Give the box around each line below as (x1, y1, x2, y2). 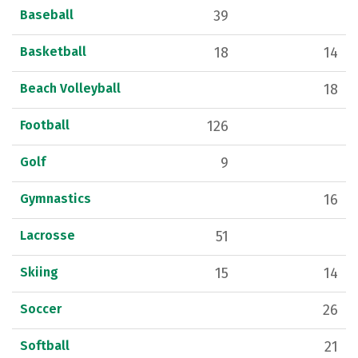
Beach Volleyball (20, 81, 121, 97)
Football (20, 117, 70, 133)
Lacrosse (20, 228, 75, 244)
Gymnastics (20, 191, 91, 207)
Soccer (20, 301, 62, 317)
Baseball (20, 7, 74, 23)
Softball (20, 338, 70, 354)
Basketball (20, 44, 86, 60)
